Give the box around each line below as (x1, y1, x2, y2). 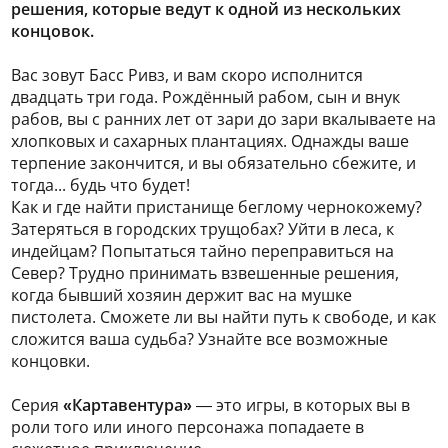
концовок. (11, 20, 94, 42)
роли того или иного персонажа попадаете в (11, 416, 364, 438)
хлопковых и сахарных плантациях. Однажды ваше (11, 130, 409, 152)
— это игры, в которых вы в (192, 394, 410, 416)
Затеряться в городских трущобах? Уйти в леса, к (11, 218, 394, 240)
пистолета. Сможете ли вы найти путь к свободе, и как (11, 306, 436, 328)
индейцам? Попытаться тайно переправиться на (11, 240, 394, 262)
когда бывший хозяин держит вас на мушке (11, 284, 352, 306)
